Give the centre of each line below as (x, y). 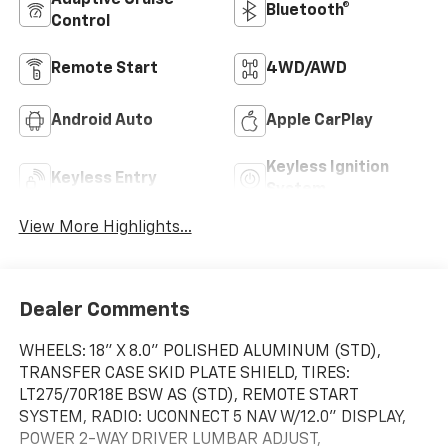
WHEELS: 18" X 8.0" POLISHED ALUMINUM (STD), (199, 351)
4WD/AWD (306, 69)
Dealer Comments (104, 309)
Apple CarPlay (319, 121)
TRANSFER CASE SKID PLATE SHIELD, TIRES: (184, 373)
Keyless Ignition (327, 168)
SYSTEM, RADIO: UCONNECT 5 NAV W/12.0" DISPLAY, (212, 417)
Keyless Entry (103, 179)
